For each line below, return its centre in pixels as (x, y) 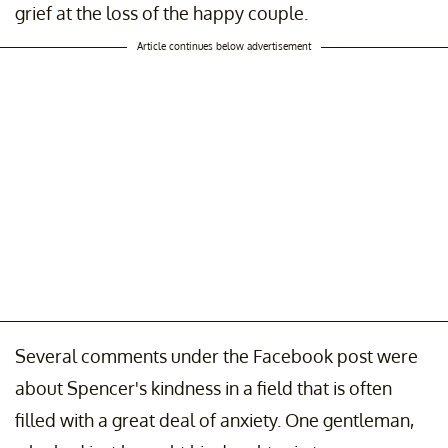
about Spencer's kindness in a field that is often (203, 387)
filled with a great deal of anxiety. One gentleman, (214, 419)
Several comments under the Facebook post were (216, 355)
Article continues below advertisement (224, 45)
